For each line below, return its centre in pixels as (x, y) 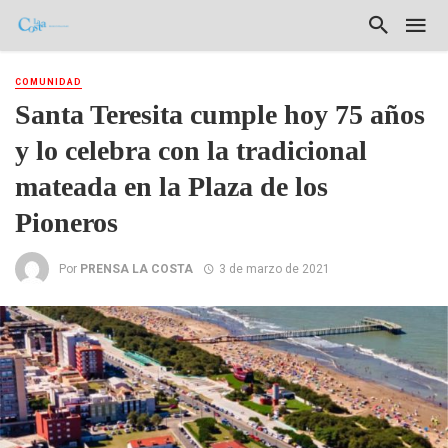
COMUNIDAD (48, 82)
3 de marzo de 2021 (274, 268)
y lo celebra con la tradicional (191, 151)
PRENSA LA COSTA (136, 268)
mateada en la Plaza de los (171, 187)
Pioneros (66, 223)
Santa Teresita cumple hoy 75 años (220, 115)
